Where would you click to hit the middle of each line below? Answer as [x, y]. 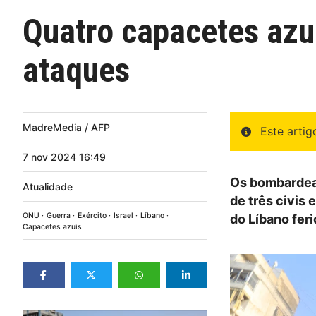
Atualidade [48, 186]
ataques [76, 70]
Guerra [59, 215]
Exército [92, 215]
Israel [123, 215]
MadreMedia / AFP [66, 127]
